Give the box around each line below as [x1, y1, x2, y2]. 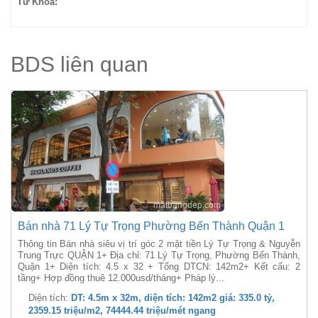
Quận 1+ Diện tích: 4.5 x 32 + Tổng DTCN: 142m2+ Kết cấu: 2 [18, 261, 300, 272]
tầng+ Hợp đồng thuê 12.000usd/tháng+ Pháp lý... [18, 273, 224, 283]
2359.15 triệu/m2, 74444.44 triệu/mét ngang [28, 305, 216, 316]
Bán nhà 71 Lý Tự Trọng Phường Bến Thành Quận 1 [18, 220, 285, 232]
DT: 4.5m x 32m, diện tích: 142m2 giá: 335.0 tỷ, [71, 292, 275, 303]
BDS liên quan [11, 53, 148, 76]
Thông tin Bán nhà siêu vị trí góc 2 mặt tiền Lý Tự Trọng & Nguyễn [18, 238, 300, 249]
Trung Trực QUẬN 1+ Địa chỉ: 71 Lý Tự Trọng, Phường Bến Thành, [18, 250, 300, 261]
